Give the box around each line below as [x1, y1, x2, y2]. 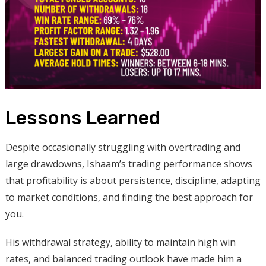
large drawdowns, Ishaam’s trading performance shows [5, 157, 252, 170]
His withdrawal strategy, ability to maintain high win [5, 235, 236, 249]
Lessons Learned [5, 106, 160, 129]
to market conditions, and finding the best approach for [5, 190, 253, 204]
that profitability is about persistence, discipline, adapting [5, 173, 261, 187]
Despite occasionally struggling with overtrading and [5, 140, 240, 154]
